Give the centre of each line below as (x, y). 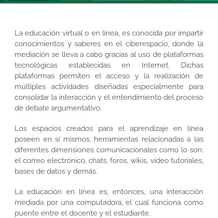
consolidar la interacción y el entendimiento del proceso (109, 97)
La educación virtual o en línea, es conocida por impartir (109, 33)
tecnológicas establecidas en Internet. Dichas (109, 65)
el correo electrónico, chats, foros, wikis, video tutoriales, (109, 160)
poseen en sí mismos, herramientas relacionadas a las (109, 139)
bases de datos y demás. (56, 171)
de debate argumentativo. (58, 108)
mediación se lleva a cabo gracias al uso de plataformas (109, 54)
